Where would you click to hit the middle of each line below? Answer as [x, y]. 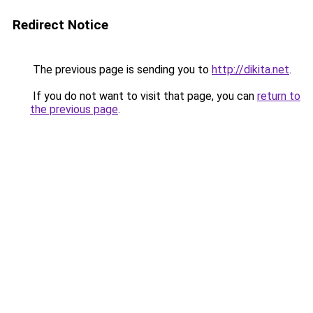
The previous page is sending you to [121, 70]
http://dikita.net [250, 70]
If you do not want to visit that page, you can [144, 96]
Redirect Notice [60, 25]
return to [279, 96]
